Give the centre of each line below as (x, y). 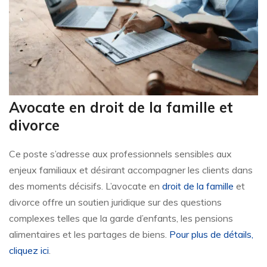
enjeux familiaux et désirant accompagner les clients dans (131, 170)
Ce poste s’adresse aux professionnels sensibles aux (120, 154)
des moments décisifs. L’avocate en (86, 186)
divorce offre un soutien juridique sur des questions (115, 202)
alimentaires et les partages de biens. (89, 235)
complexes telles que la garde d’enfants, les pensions (121, 218)
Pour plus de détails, (211, 235)
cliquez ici (29, 251)
